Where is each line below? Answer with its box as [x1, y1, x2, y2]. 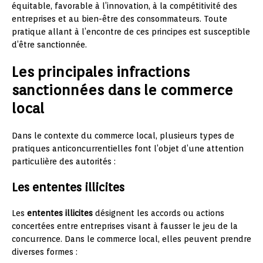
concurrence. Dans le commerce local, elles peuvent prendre [12, 234, 251, 244]
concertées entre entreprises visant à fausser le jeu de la [12, 221, 238, 231]
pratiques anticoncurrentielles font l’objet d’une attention [12, 143, 244, 153]
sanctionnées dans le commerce [12, 81, 233, 99]
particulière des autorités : [12, 156, 116, 166]
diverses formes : [12, 247, 77, 257]
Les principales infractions [12, 63, 190, 80]
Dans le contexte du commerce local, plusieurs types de [12, 130, 234, 140]
